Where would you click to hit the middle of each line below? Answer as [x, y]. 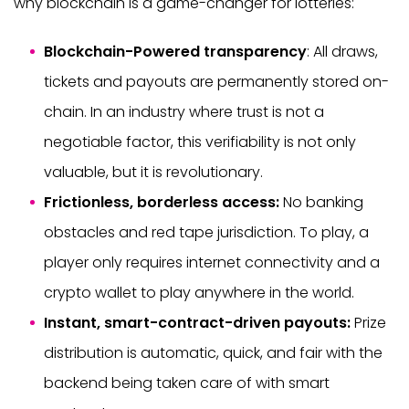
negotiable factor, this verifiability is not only [200, 142]
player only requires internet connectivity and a [212, 262]
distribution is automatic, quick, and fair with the [213, 352]
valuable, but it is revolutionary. [153, 172]
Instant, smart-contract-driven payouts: [197, 322]
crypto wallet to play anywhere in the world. [199, 292]
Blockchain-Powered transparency [175, 51]
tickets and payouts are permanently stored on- [216, 81]
